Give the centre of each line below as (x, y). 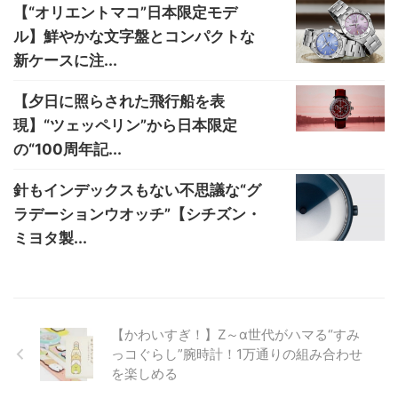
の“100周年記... (68, 149)
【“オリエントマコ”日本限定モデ (125, 12)
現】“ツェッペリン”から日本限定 (125, 125)
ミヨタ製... (50, 238)
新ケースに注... (65, 60)
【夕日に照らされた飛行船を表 (119, 101)
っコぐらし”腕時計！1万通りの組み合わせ (237, 354)
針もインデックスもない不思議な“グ (137, 190)
